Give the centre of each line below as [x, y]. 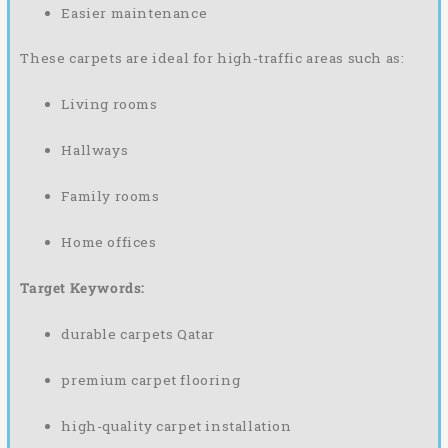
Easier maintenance [134, 12]
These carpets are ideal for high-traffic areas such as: [212, 58]
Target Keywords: [82, 288]
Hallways [95, 150]
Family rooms [110, 196]
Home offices [109, 242]
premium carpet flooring [151, 380]
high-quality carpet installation [176, 425]
